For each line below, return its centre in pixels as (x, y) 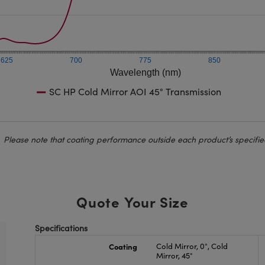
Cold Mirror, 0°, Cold (192, 246)
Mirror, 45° (174, 256)
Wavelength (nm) (145, 72)
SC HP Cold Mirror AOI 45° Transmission (135, 91)
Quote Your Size (132, 201)
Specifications (62, 228)
